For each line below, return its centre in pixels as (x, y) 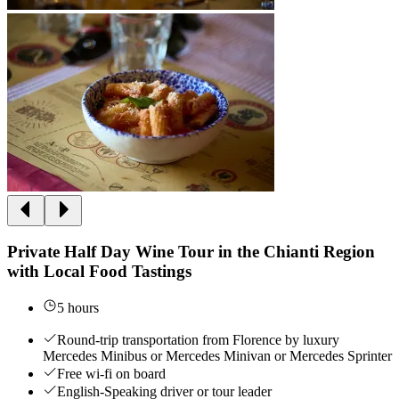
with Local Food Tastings (99, 272)
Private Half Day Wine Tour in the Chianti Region (191, 252)
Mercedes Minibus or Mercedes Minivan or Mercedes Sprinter (217, 356)
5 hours (78, 308)
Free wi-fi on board (111, 374)
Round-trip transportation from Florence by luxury (198, 340)
